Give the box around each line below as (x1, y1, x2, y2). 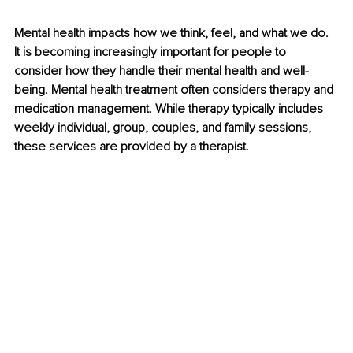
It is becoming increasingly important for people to (14, 44, 289, 61)
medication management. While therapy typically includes (14, 101, 326, 117)
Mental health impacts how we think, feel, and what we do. (14, 25, 332, 42)
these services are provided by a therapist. (14, 139, 249, 155)
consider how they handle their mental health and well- (14, 63, 309, 80)
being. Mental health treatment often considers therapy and (14, 82, 336, 98)
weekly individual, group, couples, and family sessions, (14, 120, 314, 136)
